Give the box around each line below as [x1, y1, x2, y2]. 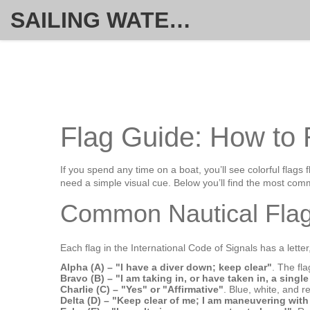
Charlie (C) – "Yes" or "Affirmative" [60, 284, 224, 295]
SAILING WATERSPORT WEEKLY [169, 8, 191, 33]
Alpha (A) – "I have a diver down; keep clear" [60, 262, 272, 273]
